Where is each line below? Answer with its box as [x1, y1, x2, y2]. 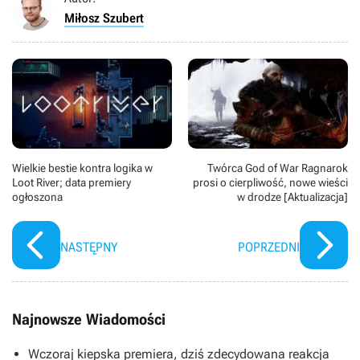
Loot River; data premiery [12, 176, 131, 190]
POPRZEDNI [238, 239, 300, 256]
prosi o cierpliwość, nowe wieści [193, 176, 348, 190]
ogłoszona [12, 190, 63, 204]
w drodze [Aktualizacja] [237, 190, 348, 204]
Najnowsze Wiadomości [12, 310, 166, 329]
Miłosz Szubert [64, 10, 144, 26]
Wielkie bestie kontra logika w [12, 162, 153, 175]
